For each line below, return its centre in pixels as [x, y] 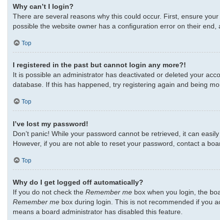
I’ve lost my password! [51, 124]
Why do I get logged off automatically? [78, 182]
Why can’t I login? [43, 6]
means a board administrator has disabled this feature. [98, 212]
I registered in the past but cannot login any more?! [99, 65]
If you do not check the [49, 192]
